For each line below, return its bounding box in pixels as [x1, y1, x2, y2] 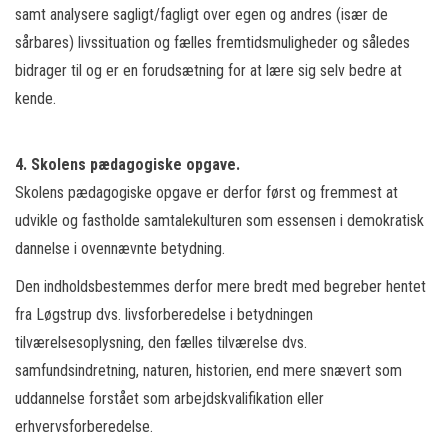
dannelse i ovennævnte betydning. [15, 239, 225, 258]
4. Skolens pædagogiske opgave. [15, 155, 240, 174]
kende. [15, 89, 56, 108]
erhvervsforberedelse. [15, 417, 153, 436]
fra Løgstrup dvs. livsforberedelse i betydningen [15, 305, 313, 324]
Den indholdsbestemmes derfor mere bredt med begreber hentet [15, 277, 426, 296]
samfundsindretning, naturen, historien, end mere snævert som [15, 361, 402, 380]
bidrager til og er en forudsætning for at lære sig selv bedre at [15, 61, 402, 80]
